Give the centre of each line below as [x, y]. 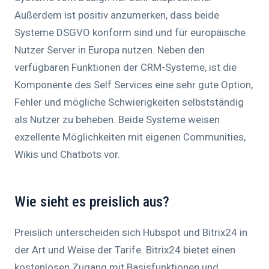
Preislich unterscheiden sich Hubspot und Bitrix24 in [131, 233]
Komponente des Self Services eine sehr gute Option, [134, 85]
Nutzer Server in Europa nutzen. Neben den [110, 50]
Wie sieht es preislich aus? [92, 202]
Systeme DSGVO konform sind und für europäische [130, 33]
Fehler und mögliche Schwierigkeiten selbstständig [129, 102]
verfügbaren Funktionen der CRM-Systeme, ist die [125, 68]
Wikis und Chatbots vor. [67, 155]
